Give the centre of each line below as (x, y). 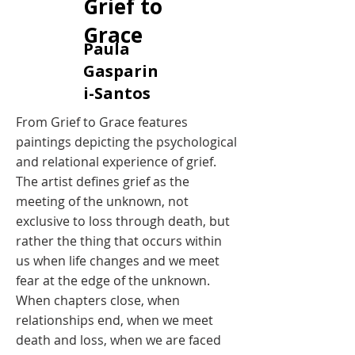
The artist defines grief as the (103, 181)
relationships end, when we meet (115, 320)
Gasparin (121, 71)
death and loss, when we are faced (118, 340)
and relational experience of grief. (116, 162)
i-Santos (117, 93)
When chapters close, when (98, 300)
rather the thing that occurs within (119, 241)
